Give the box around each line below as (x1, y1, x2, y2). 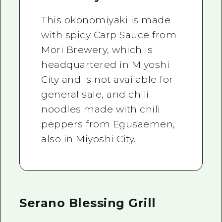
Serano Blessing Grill (19, 195, 156, 210)
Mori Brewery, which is (41, 44, 153, 56)
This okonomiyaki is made (41, 14, 171, 26)
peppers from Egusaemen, (41, 118, 175, 130)
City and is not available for (41, 74, 173, 86)
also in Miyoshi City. (41, 133, 136, 145)
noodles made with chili (41, 104, 161, 115)
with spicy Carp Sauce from (41, 29, 177, 41)
